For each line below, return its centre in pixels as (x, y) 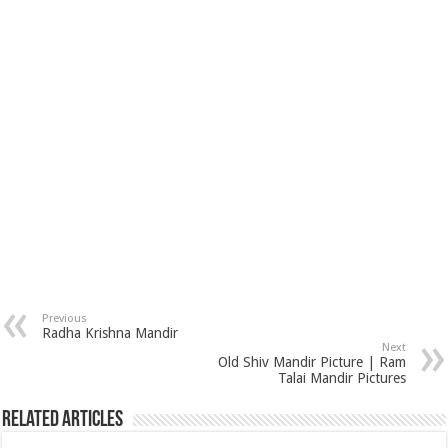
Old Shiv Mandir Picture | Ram (311, 361)
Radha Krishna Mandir (110, 332)
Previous (65, 318)
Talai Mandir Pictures (341, 377)
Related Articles (63, 420)
